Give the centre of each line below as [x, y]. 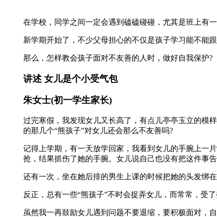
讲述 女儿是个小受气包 [70, 78]
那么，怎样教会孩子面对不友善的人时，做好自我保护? [118, 58]
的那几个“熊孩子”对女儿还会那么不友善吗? [98, 131]
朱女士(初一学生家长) [68, 100]
